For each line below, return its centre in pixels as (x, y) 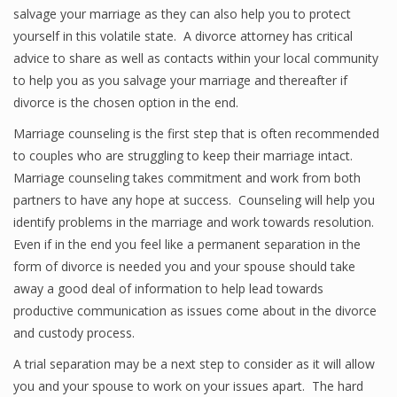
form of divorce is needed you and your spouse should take (184, 266)
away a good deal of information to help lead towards (168, 288)
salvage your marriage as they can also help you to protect (182, 14)
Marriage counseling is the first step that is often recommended (196, 133)
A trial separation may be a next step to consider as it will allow (194, 364)
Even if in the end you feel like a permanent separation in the (187, 244)
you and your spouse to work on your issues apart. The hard (188, 386)
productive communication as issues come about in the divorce (195, 311)
